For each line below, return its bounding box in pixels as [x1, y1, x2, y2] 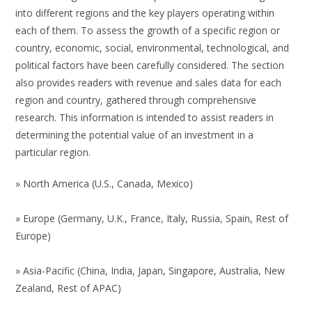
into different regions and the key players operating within [15, 6, 275, 20]
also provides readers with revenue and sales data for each [15, 76, 282, 90]
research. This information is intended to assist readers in [15, 111, 274, 125]
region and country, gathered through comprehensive [15, 93, 257, 107]
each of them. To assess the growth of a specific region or [15, 24, 281, 38]
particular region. [15, 146, 91, 159]
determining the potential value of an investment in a [15, 128, 254, 142]
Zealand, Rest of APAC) [15, 281, 122, 295]
